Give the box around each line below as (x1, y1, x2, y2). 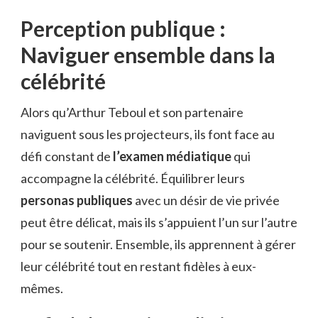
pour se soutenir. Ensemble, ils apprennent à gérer (21, 236, 296, 253)
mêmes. (21, 280, 63, 297)
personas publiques (21, 192, 133, 209)
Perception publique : (21, 16, 226, 42)
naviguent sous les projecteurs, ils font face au (21, 126, 275, 143)
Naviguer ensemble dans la (21, 42, 275, 68)
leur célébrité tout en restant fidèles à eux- (21, 258, 256, 275)
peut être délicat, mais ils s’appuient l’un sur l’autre (21, 214, 297, 231)
